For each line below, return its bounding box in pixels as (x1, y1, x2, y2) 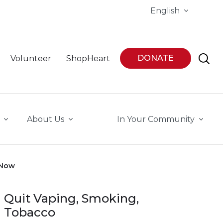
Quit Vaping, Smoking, (4, 191, 139, 206)
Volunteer (10, 54, 51, 63)
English (150, 6, 180, 15)
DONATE (137, 53, 174, 63)
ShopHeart (66, 54, 110, 63)
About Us (27, 114, 64, 124)
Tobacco (4, 205, 55, 220)
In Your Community (117, 114, 195, 124)
